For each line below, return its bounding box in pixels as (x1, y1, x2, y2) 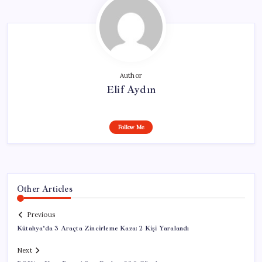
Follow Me (118, 123, 144, 131)
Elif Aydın (106, 82, 156, 96)
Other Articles (17, 183, 73, 194)
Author (119, 71, 143, 80)
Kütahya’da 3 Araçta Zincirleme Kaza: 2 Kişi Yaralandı (17, 224, 189, 233)
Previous (27, 211, 55, 219)
